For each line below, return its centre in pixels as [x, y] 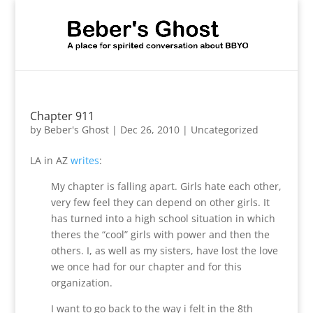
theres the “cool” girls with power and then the [160, 234]
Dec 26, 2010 [150, 130]
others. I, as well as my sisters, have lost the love [164, 250]
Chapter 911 [62, 116]
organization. [81, 283]
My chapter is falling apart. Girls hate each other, [166, 186]
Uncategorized [224, 130]
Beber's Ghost [76, 130]
